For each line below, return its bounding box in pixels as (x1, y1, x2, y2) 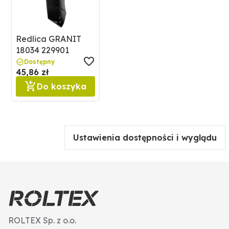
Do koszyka (37, 81, 86, 92)
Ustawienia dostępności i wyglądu (73, 132, 217, 143)
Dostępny (24, 58, 55, 66)
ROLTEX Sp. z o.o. (8, 215, 76, 226)
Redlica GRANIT (16, 34, 81, 44)
